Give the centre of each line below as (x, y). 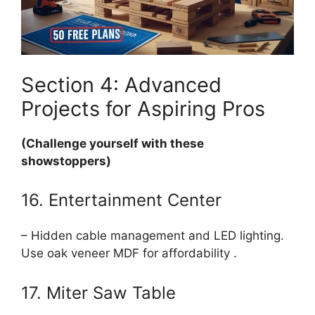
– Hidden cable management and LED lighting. (153, 236)
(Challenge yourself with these (112, 143)
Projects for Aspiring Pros (143, 108)
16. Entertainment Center (121, 200)
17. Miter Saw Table (98, 292)
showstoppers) (66, 161)
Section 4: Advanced (121, 84)
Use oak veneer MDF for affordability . (129, 253)
